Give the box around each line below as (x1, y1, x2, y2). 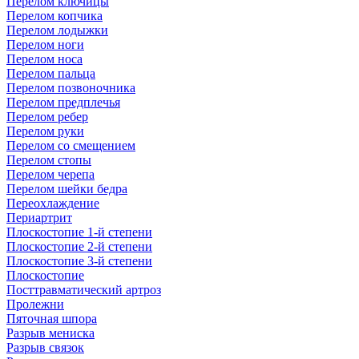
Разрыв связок (6, 341, 84, 355)
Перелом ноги (6, 38, 84, 52)
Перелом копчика (6, 9, 103, 23)
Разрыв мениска (6, 326, 95, 341)
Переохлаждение (6, 196, 99, 211)
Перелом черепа (6, 167, 95, 182)
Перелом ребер (6, 110, 88, 124)
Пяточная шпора (6, 312, 97, 326)
